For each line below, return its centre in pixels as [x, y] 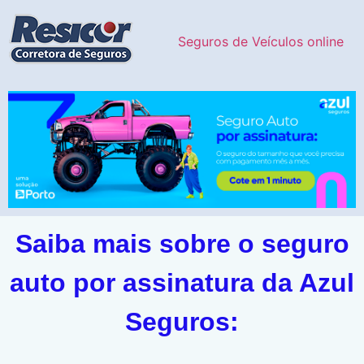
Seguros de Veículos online [261, 41]
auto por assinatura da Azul [182, 283]
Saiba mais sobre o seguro [182, 244]
